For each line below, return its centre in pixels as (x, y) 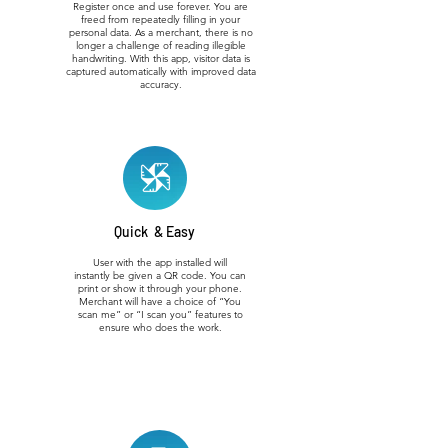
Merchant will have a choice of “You (160, 301)
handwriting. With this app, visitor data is (160, 58)
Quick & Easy (154, 231)
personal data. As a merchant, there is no (160, 32)
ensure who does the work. (160, 327)
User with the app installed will (160, 262)
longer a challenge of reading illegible (160, 45)
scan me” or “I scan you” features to (160, 314)
